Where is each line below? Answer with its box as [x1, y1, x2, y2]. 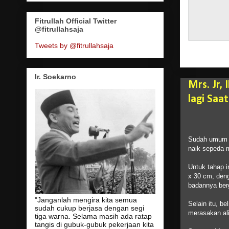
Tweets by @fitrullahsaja [34, 41, 113, 50]
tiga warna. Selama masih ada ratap [34, 212, 152, 220]
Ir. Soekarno [34, 72, 76, 81]
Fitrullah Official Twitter [34, 16, 117, 25]
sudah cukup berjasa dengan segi [34, 203, 144, 212]
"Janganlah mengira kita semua [34, 195, 137, 204]
